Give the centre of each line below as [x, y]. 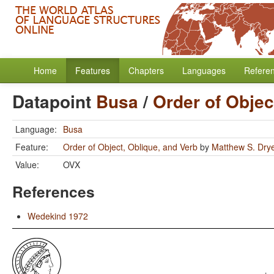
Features [93, 70]
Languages [204, 70]
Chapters [146, 70]
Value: [27, 165]
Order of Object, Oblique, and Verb [130, 147]
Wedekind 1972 [58, 216]
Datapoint [54, 101]
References [54, 191]
